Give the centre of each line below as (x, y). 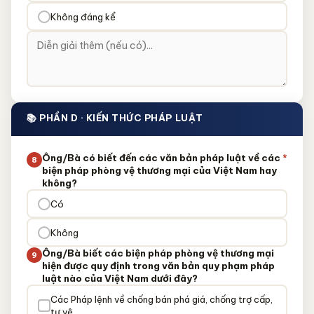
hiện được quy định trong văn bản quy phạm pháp (158, 266)
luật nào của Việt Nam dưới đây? (120, 278)
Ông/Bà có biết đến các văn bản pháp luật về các (161, 158)
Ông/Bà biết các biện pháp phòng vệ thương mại (158, 253)
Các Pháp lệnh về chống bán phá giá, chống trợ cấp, (161, 299)
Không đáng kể (83, 16)
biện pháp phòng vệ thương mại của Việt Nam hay (159, 170)
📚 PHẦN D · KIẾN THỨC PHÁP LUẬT (115, 118)
